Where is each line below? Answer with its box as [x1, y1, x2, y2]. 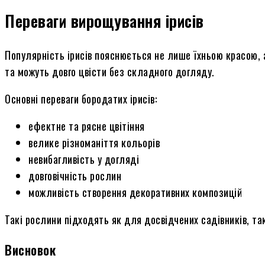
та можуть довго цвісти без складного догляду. [5, 64, 215, 80]
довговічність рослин [28, 168, 121, 184]
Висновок [5, 241, 56, 260]
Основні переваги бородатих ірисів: [5, 91, 157, 107]
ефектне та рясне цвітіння [28, 118, 145, 134]
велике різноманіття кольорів [28, 135, 160, 151]
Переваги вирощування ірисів [5, 8, 204, 33]
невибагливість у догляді [28, 151, 139, 167]
